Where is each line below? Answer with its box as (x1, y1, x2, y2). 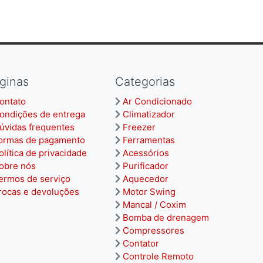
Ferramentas (123, 134, 175, 146)
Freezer (123, 122, 156, 133)
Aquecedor (123, 173, 168, 184)
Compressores (123, 225, 184, 236)
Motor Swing (123, 186, 176, 197)
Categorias (115, 75, 175, 89)
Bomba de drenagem (123, 212, 209, 223)
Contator (123, 238, 159, 249)
